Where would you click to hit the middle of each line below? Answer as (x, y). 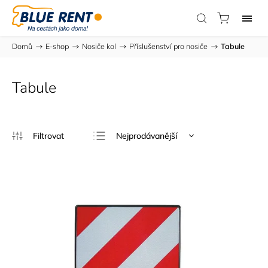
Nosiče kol (99, 46)
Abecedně (136, 193)
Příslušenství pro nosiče (168, 46)
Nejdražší (134, 174)
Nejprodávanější (147, 135)
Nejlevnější (137, 155)
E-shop (57, 46)
